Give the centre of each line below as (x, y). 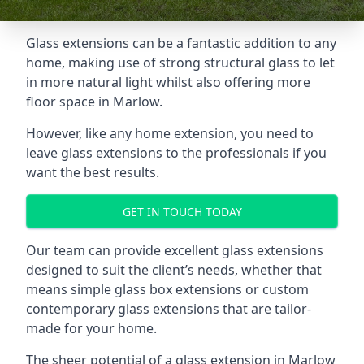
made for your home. (91, 328)
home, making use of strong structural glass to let (180, 63)
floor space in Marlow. (94, 102)
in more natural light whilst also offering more (168, 82)
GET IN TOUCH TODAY (182, 211)
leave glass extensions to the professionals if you (176, 153)
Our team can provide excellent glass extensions (175, 250)
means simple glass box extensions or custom (167, 289)
